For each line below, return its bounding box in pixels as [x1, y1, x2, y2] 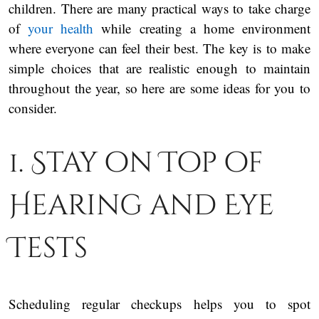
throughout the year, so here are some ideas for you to [9, 79, 310, 98]
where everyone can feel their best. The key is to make [9, 39, 310, 58]
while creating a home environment [101, 19, 311, 38]
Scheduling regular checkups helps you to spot [9, 294, 310, 313]
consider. [9, 99, 57, 117]
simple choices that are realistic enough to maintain [9, 59, 310, 78]
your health [28, 19, 94, 38]
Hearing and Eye [9, 187, 274, 226]
